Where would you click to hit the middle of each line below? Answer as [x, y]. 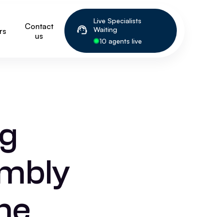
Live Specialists [118, 21]
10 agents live [121, 41]
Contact [39, 26]
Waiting [106, 29]
